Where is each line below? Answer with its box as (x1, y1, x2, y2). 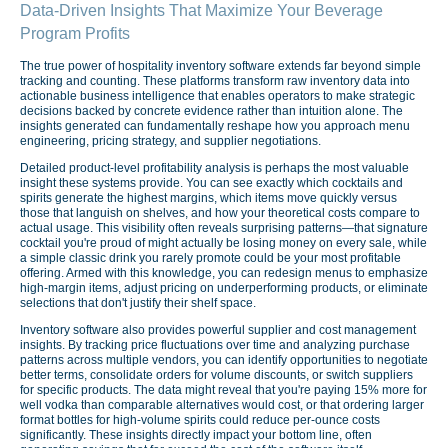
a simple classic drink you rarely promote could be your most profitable (20, 251, 401, 265)
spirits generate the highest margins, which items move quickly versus (20, 191, 397, 205)
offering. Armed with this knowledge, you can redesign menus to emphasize (20, 266, 428, 280)
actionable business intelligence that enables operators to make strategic (20, 88, 415, 103)
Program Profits (20, 24, 130, 43)
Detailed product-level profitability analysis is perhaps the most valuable (20, 161, 409, 175)
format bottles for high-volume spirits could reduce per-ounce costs (20, 413, 380, 428)
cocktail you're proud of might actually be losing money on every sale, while (20, 236, 427, 250)
